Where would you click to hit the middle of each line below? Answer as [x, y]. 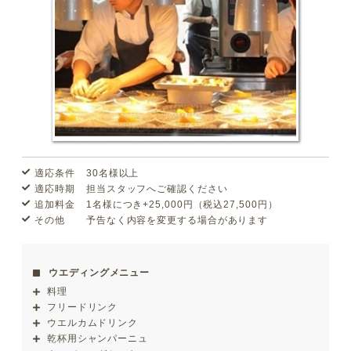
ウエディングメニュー [100, 273]
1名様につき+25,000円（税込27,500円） [182, 205]
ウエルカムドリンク [92, 323]
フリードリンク [82, 308]
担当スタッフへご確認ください [157, 189]
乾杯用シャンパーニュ [97, 339]
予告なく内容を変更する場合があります [177, 221]
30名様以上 [112, 174]
